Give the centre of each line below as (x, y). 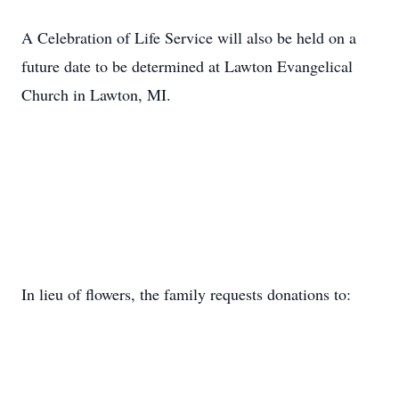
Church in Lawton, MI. (96, 94)
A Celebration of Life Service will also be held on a (189, 37)
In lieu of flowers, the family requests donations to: (186, 294)
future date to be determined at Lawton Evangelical (187, 66)
